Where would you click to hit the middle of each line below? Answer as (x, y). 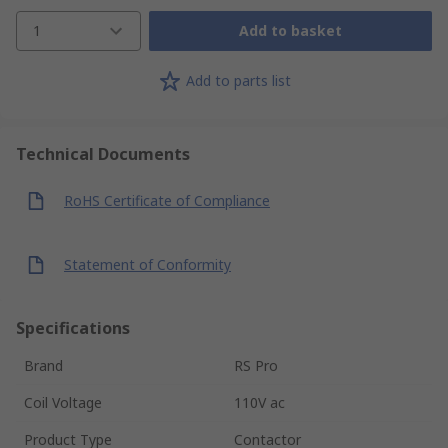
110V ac (259, 402)
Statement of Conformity (147, 265)
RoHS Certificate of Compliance (167, 201)
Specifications (73, 327)
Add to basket (290, 31)
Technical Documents (103, 153)
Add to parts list (238, 81)
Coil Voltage (63, 402)
